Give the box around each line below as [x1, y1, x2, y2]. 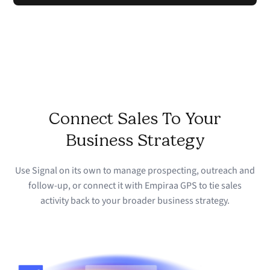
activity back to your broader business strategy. [40, 194, 230, 208]
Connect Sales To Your [49, 108, 221, 129]
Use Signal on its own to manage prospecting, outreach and [15, 164, 255, 178]
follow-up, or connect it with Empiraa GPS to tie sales [28, 179, 242, 193]
